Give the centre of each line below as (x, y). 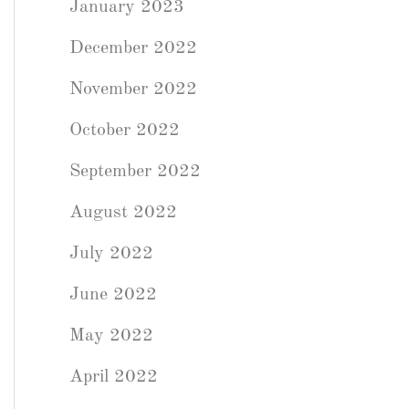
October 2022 (125, 131)
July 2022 (111, 254)
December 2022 (133, 48)
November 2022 (133, 89)
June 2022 (113, 295)
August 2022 (123, 213)
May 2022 (111, 336)
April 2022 (114, 377)
